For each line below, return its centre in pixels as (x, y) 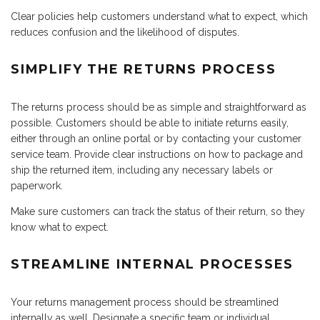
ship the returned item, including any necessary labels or (142, 170)
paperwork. (37, 186)
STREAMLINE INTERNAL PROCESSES (152, 265)
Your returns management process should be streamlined (145, 302)
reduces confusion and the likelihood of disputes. (125, 32)
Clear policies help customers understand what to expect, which (159, 17)
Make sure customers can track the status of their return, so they (158, 212)
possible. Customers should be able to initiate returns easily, (150, 123)
